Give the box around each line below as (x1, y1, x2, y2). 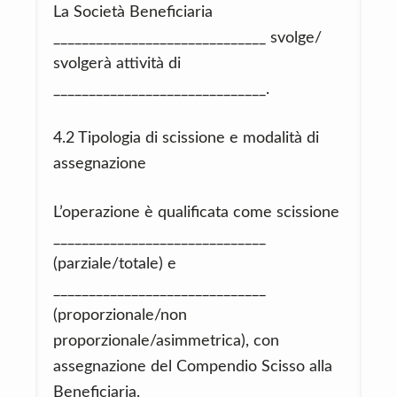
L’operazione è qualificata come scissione (53, 205, 339, 221)
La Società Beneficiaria (53, 4, 213, 20)
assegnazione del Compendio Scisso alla (53, 359, 332, 375)
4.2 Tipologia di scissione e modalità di (53, 130, 319, 146)
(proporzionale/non (53, 307, 187, 323)
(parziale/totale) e (53, 256, 176, 272)
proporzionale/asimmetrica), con (53, 333, 279, 349)
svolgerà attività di (53, 56, 181, 72)
